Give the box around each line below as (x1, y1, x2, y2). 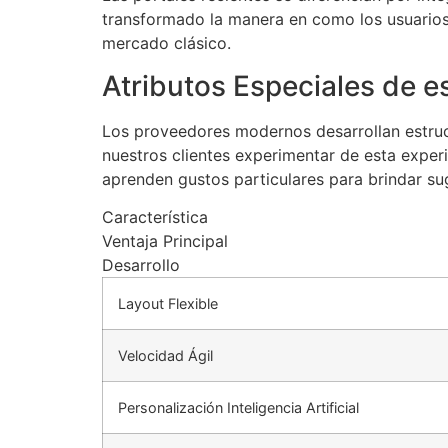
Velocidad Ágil (118, 347, 213, 365)
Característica (102, 207, 208, 228)
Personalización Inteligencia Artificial (118, 399, 359, 417)
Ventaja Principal (102, 231, 228, 252)
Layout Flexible (118, 295, 218, 313)
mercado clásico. (102, 33, 231, 54)
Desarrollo (102, 255, 180, 276)
